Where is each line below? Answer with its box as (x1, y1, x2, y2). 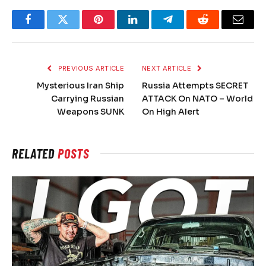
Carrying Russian (51, 93, 124, 104)
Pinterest (97, 23, 135, 34)
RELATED (12, 145, 58, 161)
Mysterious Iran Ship (37, 80, 124, 91)
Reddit (202, 23, 231, 34)
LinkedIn (132, 23, 172, 34)
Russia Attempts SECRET (142, 80, 248, 91)
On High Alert (142, 106, 199, 118)
